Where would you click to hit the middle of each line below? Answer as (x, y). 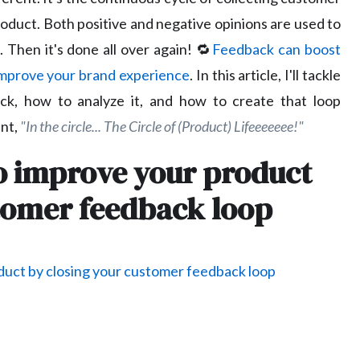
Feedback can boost (276, 49)
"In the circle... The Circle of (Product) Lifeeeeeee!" (162, 127)
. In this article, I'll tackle (266, 75)
